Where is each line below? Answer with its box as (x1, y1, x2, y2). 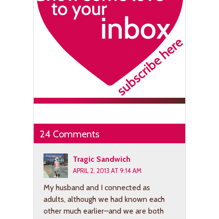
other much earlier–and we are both (44, 206, 164, 216)
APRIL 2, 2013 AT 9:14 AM (73, 167, 141, 175)
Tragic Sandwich (73, 154, 131, 164)
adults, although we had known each (44, 194, 165, 204)
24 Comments (40, 128, 99, 140)
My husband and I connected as (44, 182, 150, 192)
